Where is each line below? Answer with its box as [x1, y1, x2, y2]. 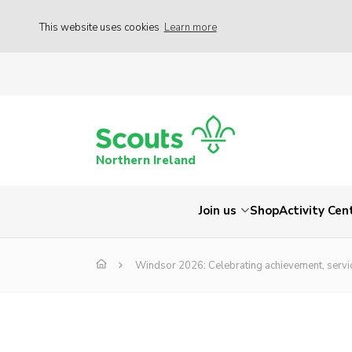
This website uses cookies [39, 20, 162, 35]
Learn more [163, 20, 217, 35]
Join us [199, 203, 236, 219]
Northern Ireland [96, 152, 196, 169]
